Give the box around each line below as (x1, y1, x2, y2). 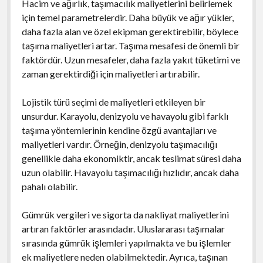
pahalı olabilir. (21, 180, 77, 192)
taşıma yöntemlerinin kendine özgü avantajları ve (21, 124, 217, 136)
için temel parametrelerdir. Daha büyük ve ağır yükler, (21, 11, 234, 23)
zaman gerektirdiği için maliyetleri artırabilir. (21, 68, 200, 79)
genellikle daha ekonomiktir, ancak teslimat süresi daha (21, 152, 241, 164)
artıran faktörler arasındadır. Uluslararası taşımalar (21, 222, 225, 234)
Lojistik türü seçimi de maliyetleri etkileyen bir (21, 96, 205, 107)
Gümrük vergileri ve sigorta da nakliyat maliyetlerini (21, 208, 229, 220)
